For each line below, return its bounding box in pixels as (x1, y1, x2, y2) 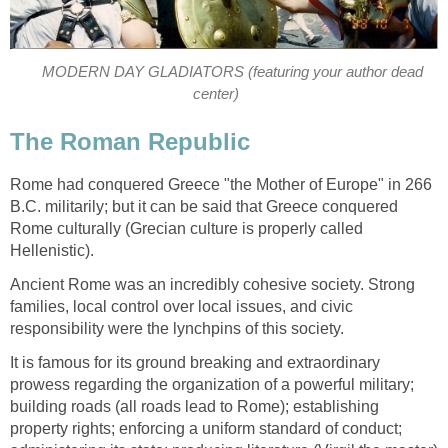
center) (192, 86, 239, 103)
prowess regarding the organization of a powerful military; (10, 375, 414, 393)
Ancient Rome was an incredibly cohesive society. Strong (10, 275, 415, 293)
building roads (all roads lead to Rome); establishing (10, 397, 379, 415)
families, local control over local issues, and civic (10, 297, 353, 315)
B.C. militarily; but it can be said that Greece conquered (10, 197, 398, 215)
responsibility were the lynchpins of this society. (10, 319, 344, 337)
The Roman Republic (10, 127, 250, 155)
